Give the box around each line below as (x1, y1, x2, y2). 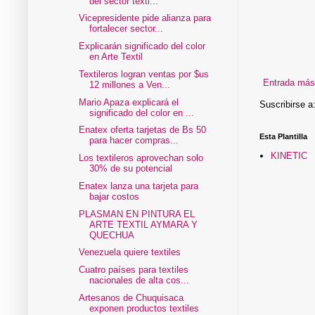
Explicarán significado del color (79, 41, 206, 52)
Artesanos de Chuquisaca (79, 292, 184, 303)
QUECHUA (89, 229, 135, 240)
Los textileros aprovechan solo (79, 153, 204, 164)
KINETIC (271, 150, 308, 161)
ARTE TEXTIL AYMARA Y (89, 219, 198, 230)
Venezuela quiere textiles (79, 247, 181, 258)
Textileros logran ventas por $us (79, 68, 210, 79)
